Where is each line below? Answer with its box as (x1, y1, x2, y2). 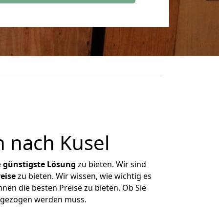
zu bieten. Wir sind (76, 159, 146, 170)
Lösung (47, 159, 76, 170)
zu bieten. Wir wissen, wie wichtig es (15, 171, 152, 181)
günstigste (3, 159, 45, 170)
